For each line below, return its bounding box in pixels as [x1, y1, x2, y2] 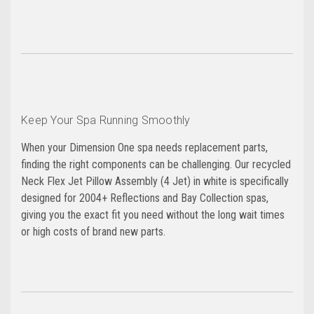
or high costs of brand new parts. [21, 225, 165, 239]
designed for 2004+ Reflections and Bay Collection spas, [21, 191, 268, 205]
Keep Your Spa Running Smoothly [21, 114, 191, 128]
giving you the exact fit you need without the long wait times [21, 208, 285, 222]
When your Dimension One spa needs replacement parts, [21, 141, 268, 155]
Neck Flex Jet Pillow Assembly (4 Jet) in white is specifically [21, 175, 289, 189]
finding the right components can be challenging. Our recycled [21, 158, 291, 172]
